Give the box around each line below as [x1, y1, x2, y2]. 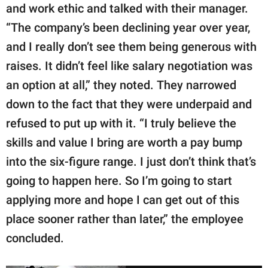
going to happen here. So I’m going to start [6, 173, 232, 188]
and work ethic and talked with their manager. [6, 1, 248, 16]
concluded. [6, 231, 64, 246]
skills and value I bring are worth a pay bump [6, 135, 242, 150]
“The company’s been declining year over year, [6, 20, 250, 35]
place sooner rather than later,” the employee [6, 212, 243, 227]
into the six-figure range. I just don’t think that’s [6, 154, 256, 169]
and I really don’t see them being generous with [6, 39, 257, 54]
